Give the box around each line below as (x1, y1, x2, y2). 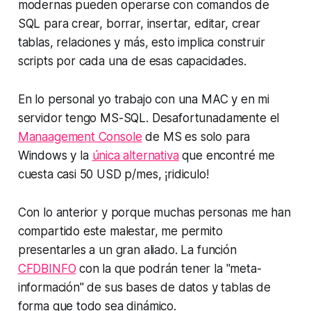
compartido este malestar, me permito (17, 224, 223, 239)
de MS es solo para (142, 130, 251, 144)
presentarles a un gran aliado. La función (17, 243, 237, 258)
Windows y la (17, 149, 92, 163)
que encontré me (178, 149, 275, 163)
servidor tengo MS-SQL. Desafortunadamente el (17, 111, 280, 126)
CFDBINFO (17, 262, 76, 276)
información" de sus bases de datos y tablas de (17, 280, 271, 295)
